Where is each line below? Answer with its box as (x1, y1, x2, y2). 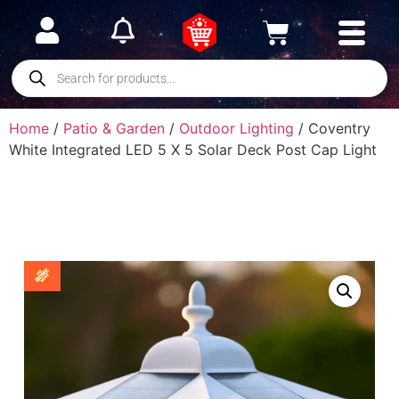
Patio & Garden (63, 119, 165, 137)
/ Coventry (294, 119, 370, 137)
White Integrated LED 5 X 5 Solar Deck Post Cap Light (9, 141, 377, 159)
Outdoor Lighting (179, 119, 294, 137)
